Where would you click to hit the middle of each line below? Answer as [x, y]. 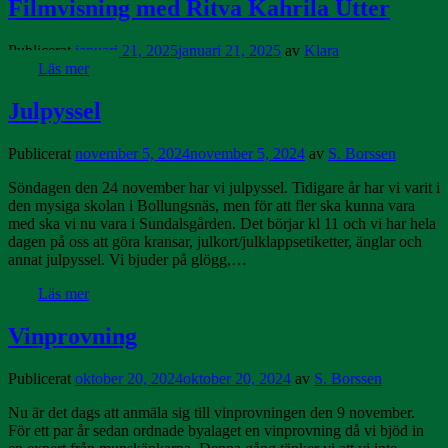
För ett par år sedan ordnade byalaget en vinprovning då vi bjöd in [216, 430]
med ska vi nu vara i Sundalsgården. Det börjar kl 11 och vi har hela [222, 224]
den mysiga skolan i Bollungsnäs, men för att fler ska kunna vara [211, 206]
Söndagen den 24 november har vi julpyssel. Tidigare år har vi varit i [224, 188]
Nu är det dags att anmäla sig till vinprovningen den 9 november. [211, 412]
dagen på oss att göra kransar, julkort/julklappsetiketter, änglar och [215, 242]
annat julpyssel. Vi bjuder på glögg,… [127, 260]
